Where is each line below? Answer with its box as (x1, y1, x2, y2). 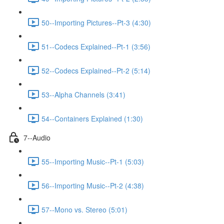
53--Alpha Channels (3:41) (41, 89, 125, 99)
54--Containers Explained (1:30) (41, 113, 143, 123)
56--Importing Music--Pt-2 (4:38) (41, 180, 144, 190)
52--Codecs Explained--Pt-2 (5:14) (41, 65, 150, 75)
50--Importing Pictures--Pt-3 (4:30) (41, 17, 151, 27)
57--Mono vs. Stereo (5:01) (41, 204, 127, 214)
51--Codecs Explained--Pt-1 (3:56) (41, 41, 150, 51)
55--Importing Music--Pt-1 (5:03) (41, 156, 144, 166)
